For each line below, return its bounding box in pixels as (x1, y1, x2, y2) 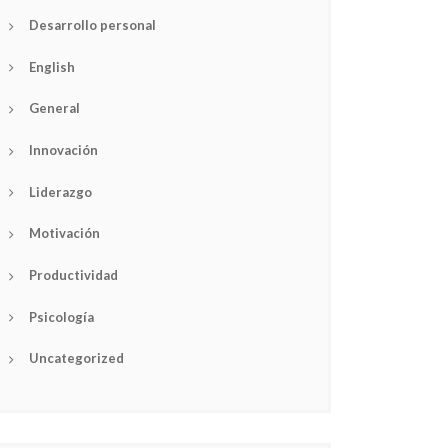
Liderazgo (29, 183, 92, 200)
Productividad (29, 267, 118, 284)
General (29, 100, 80, 117)
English (29, 58, 75, 75)
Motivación (29, 225, 100, 242)
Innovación (29, 142, 98, 159)
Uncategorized (29, 350, 124, 367)
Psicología (29, 308, 94, 325)
